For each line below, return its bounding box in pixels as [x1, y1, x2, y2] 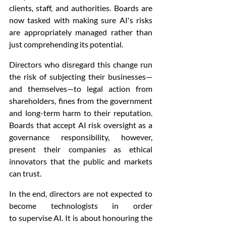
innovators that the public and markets [9, 156, 152, 166]
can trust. [9, 168, 41, 178]
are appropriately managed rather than [9, 27, 152, 37]
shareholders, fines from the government [9, 96, 152, 105]
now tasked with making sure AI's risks [9, 15, 152, 25]
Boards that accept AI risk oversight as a [9, 120, 152, 130]
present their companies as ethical [9, 144, 152, 154]
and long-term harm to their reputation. [9, 108, 152, 118]
